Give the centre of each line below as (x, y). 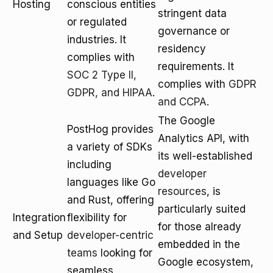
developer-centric (110, 235)
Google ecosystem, (206, 262)
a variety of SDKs (110, 147)
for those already (200, 227)
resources (182, 191)
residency (182, 49)
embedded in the (199, 244)
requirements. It (196, 66)
